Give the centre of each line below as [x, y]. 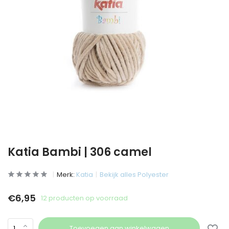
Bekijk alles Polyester [134, 175]
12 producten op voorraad [84, 198]
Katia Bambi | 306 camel [80, 152]
